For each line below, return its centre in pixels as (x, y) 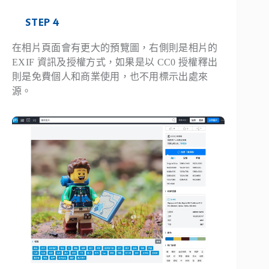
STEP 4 (43, 23)
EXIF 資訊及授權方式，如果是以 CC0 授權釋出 (115, 62)
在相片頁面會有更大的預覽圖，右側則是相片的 (115, 48)
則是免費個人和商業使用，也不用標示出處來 (110, 77)
